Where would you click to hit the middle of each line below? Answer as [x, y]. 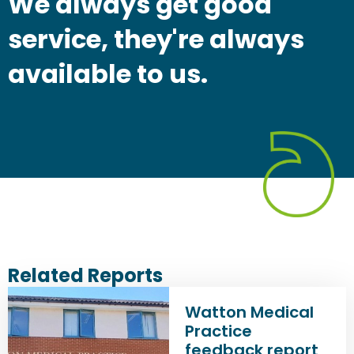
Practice [218, 331]
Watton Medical [249, 312]
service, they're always [156, 39]
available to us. [108, 74]
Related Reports [85, 275]
